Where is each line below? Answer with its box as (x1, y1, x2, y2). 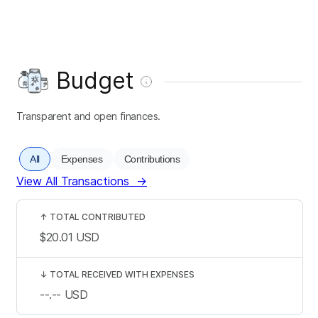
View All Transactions (16, 173, 129, 188)
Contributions (124, 153, 180, 165)
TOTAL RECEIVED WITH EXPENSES (50, 268, 194, 280)
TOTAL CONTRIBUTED (50, 211, 146, 222)
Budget (56, 66, 134, 94)
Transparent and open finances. (16, 109, 160, 122)
